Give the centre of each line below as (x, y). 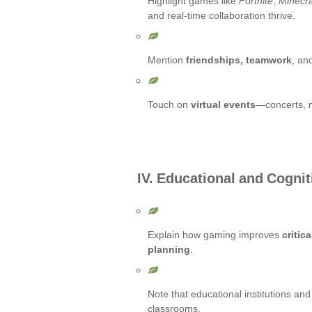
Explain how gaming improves (215, 235)
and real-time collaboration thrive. (221, 15)
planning (169, 249)
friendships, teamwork (239, 60)
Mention (167, 60)
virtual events (223, 104)
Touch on (169, 104)
